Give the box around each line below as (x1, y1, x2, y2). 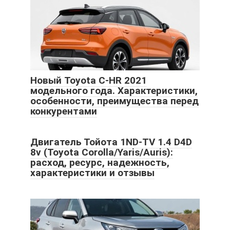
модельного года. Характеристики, (30, 85, 198, 97)
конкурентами (30, 105, 97, 118)
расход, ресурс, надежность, (30, 157, 169, 169)
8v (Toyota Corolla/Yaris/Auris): (30, 146, 173, 159)
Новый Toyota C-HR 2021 (30, 74, 147, 87)
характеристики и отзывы (30, 167, 155, 179)
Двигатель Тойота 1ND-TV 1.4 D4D (30, 136, 192, 148)
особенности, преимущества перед (30, 95, 199, 107)
